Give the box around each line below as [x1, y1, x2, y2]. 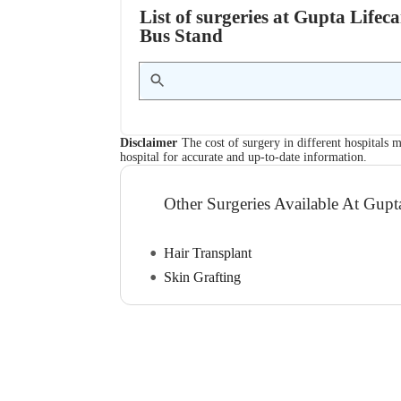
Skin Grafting [164, 269, 242, 286]
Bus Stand [140, 24, 224, 46]
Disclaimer [120, 135, 178, 149]
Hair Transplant [164, 245, 252, 261]
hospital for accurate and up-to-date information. [120, 149, 368, 164]
